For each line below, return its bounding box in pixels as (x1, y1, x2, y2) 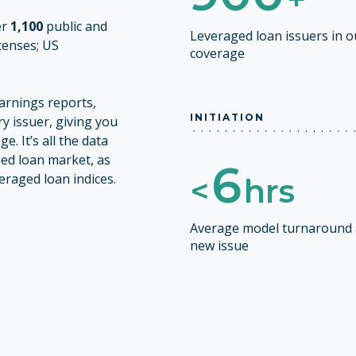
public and (43, 17, 107, 36)
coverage (190, 44, 246, 63)
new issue (190, 236, 250, 254)
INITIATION (190, 111, 265, 124)
